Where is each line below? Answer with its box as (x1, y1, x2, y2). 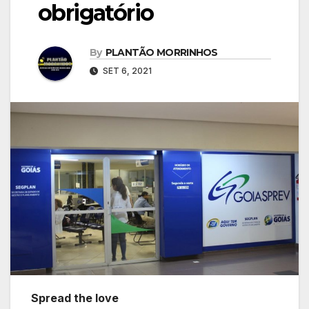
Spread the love (31, 290, 119, 305)
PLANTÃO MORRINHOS (105, 46, 218, 59)
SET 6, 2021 (101, 65, 152, 76)
